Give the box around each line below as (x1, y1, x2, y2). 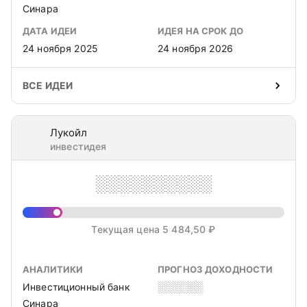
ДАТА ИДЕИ (23, 25, 77, 36)
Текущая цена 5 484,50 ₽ (91, 223, 216, 235)
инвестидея (50, 140, 107, 152)
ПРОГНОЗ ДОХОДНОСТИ (158, 264, 273, 275)
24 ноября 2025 (23, 42, 98, 54)
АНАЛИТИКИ (23, 264, 84, 275)
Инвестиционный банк (23, 281, 130, 293)
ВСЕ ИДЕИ (23, 79, 73, 91)
